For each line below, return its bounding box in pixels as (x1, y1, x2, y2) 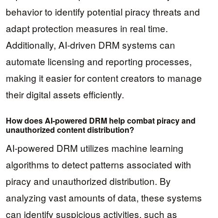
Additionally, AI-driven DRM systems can (6, 38, 175, 52)
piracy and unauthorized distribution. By (6, 174, 171, 187)
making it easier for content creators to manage (6, 71, 202, 85)
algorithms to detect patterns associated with (6, 157, 191, 171)
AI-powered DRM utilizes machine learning (6, 141, 183, 154)
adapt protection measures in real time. (6, 21, 168, 35)
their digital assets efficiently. (6, 88, 124, 101)
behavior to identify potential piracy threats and (6, 5, 200, 18)
